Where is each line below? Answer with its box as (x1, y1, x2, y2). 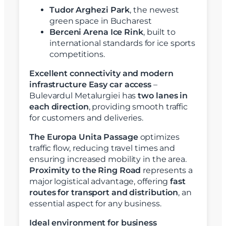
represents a (141, 165, 193, 176)
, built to (143, 27, 176, 37)
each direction (29, 102, 89, 112)
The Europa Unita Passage (29, 132, 138, 142)
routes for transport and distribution (29, 188, 179, 198)
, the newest (130, 5, 180, 15)
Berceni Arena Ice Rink (49, 27, 143, 37)
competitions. (49, 49, 105, 60)
